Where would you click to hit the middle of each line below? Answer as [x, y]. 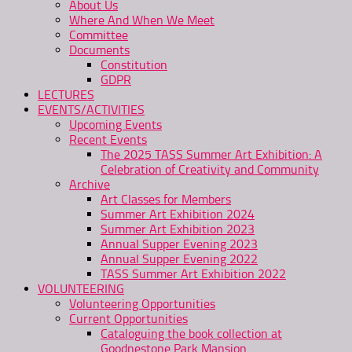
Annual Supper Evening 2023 [179, 244]
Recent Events [108, 139]
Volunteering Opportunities [142, 304]
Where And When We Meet [142, 20]
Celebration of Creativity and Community [210, 169]
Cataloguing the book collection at [191, 334]
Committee [99, 35]
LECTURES [66, 95]
